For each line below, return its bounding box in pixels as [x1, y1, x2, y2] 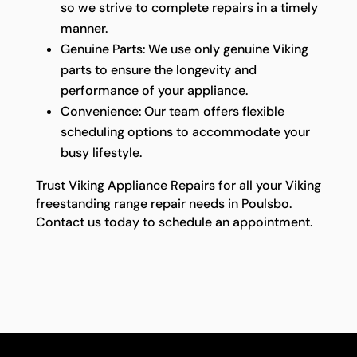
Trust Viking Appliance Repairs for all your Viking [35, 177, 321, 194]
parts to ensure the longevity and [60, 61, 257, 79]
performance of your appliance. [60, 82, 248, 100]
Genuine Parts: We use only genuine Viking [60, 41, 308, 58]
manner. [60, 20, 108, 37]
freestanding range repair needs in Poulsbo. [35, 195, 292, 213]
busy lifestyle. [60, 144, 142, 162]
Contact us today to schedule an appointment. [35, 214, 312, 231]
